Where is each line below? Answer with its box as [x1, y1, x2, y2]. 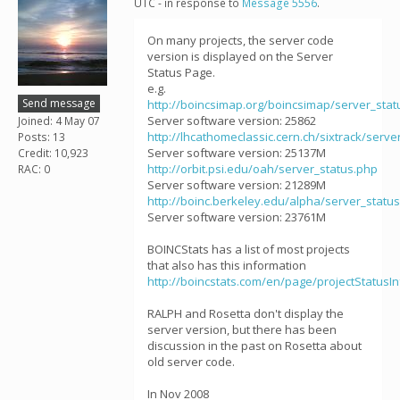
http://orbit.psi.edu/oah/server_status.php [147, 161, 378, 177]
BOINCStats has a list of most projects [147, 241, 350, 257]
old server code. [147, 354, 235, 370]
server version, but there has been [147, 321, 337, 337]
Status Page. [147, 64, 215, 80]
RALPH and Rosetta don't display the [147, 305, 344, 321]
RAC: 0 [18, 161, 50, 177]
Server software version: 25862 [147, 112, 316, 129]
